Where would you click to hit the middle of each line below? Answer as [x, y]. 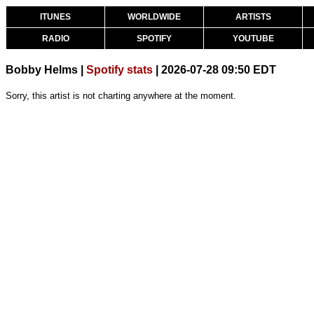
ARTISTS [253, 17]
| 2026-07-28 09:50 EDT [214, 70]
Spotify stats [120, 70]
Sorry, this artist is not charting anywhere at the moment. [121, 96]
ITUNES [55, 17]
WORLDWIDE [154, 17]
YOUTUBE [253, 39]
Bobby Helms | [46, 70]
